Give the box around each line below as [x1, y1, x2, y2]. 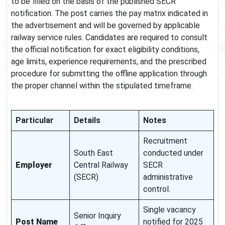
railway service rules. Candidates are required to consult [11, 33, 207, 43]
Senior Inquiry [74, 211, 121, 221]
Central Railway [74, 160, 128, 170]
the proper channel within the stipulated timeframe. [11, 81, 193, 91]
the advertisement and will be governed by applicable [11, 21, 200, 31]
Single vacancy [143, 205, 196, 215]
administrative [143, 172, 193, 182]
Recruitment [143, 136, 187, 146]
